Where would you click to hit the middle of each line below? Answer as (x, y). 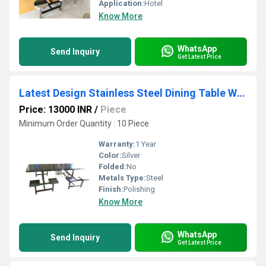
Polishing (139, 189)
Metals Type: (122, 178)
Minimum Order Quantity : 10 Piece (84, 123)
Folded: (113, 167)
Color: (110, 155)
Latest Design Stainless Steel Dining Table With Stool (241, 93)
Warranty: (117, 144)
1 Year (146, 144)
